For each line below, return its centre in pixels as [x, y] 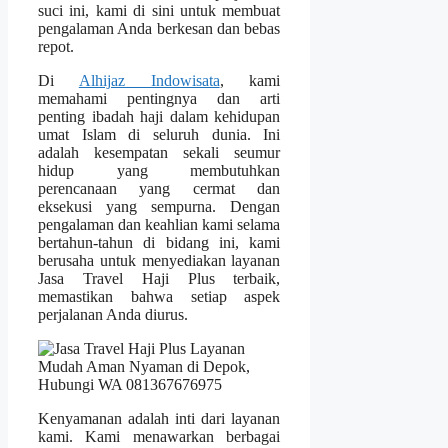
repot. [56, 47]
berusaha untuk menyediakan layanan [159, 261]
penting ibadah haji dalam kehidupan [159, 117]
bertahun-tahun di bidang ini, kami [159, 243]
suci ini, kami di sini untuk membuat [159, 11]
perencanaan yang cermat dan [159, 189]
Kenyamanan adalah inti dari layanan [159, 419]
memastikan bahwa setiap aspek [159, 297]
